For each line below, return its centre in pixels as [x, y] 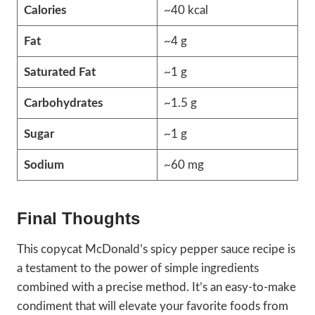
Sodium [44, 165]
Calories [45, 11]
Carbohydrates [63, 103]
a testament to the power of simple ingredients [138, 269]
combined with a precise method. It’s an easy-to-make [156, 288]
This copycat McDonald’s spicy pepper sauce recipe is [156, 250]
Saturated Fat [59, 72]
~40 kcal [186, 11]
